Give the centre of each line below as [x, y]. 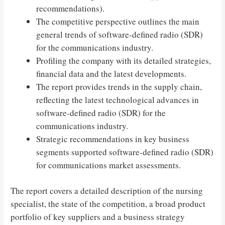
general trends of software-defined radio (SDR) [120, 34]
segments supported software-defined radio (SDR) [125, 152]
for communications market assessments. [109, 165]
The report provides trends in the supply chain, [119, 86]
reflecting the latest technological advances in [118, 99]
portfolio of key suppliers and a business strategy [98, 217]
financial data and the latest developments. [111, 73]
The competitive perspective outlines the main [118, 21]
